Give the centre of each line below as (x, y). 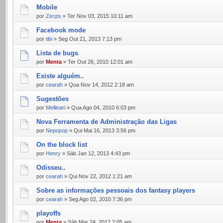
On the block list (62, 145)
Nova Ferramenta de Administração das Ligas (107, 122)
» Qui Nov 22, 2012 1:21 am (97, 176)
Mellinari (56, 108)
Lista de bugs (57, 53)
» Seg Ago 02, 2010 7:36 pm (97, 199)
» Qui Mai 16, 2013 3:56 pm (102, 130)
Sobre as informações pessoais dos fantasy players (116, 190)
